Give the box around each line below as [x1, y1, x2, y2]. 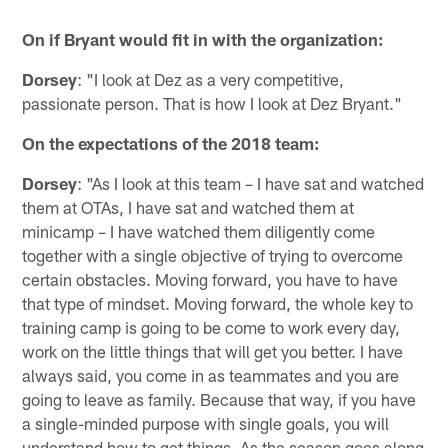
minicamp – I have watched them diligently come [22, 221, 376, 242]
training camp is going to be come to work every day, [22, 317, 401, 338]
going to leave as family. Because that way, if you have [22, 389, 417, 410]
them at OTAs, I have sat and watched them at [22, 197, 355, 218]
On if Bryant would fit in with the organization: [22, 29, 385, 50]
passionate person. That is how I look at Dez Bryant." [22, 93, 403, 114]
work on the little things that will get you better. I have [22, 341, 404, 362]
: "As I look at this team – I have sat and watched [77, 173, 425, 194]
